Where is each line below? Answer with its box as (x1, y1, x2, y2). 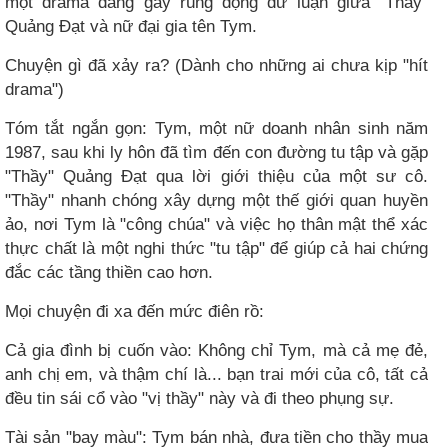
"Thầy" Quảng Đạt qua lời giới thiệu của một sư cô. (5, 166, 428, 187)
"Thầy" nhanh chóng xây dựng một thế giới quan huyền (5, 190, 428, 211)
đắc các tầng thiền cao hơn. (5, 262, 213, 283)
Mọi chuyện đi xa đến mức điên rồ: (5, 301, 264, 322)
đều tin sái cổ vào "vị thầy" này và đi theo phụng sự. (5, 388, 394, 409)
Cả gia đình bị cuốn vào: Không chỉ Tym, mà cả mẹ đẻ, (5, 340, 428, 361)
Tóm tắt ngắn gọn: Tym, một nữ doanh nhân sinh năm (5, 118, 428, 139)
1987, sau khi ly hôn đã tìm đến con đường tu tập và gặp (5, 142, 428, 163)
